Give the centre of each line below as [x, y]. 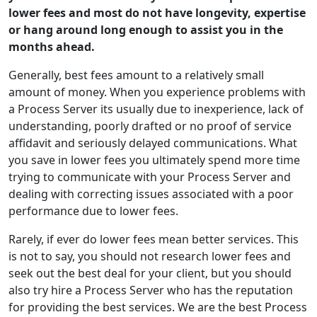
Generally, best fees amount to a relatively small [136, 75]
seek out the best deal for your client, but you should [150, 273]
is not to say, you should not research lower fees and [150, 256]
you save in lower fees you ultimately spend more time [154, 160]
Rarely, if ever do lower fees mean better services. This [154, 239]
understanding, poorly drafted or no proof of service [150, 126]
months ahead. [52, 47]
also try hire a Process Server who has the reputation [151, 290]
